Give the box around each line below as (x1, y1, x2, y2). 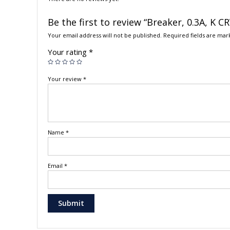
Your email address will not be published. (48, 31, 162, 40)
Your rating (48, 47, 89, 57)
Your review (48, 75, 83, 83)
